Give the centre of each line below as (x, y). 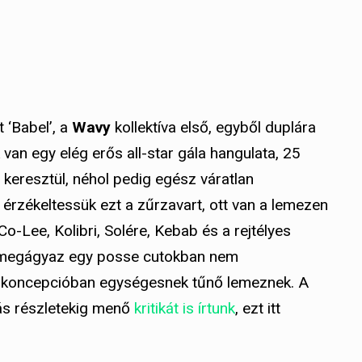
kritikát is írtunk (185, 309)
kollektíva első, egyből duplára (213, 128)
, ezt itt (258, 309)
